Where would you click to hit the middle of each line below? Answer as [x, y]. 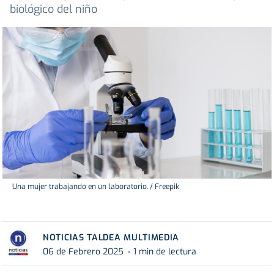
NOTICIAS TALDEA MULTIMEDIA [111, 237]
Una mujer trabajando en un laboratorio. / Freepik [96, 186]
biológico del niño [54, 9]
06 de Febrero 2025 [83, 252]
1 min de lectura [165, 252]
